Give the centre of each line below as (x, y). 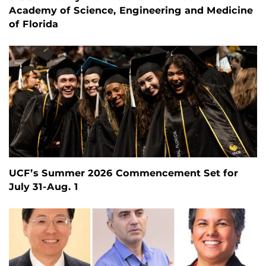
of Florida (34, 24)
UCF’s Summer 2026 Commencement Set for (123, 173)
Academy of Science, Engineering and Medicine (131, 11)
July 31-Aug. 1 (44, 187)
